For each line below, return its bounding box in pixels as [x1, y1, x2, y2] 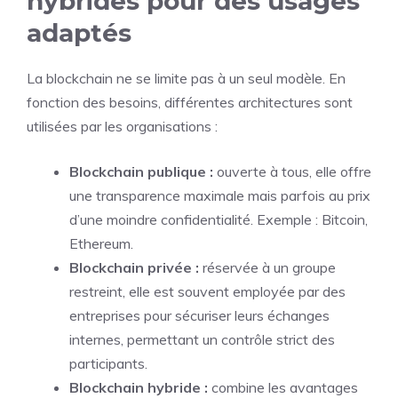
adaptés [27, 17, 131, 48]
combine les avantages [208, 378, 358, 396]
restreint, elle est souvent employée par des [69, 282, 346, 300]
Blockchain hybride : [69, 378, 208, 396]
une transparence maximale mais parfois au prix [69, 186, 370, 204]
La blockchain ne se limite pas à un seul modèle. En [27, 68, 346, 87]
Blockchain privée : [69, 258, 199, 276]
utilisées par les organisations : [27, 116, 218, 135]
